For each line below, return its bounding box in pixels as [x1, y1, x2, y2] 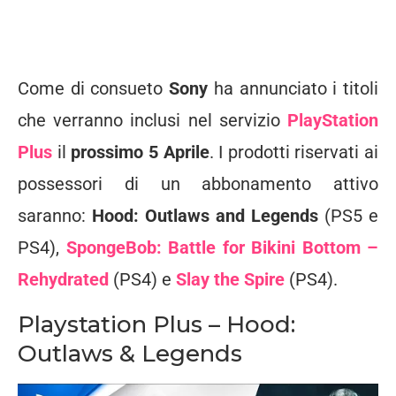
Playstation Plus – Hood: [18, 310, 295, 339]
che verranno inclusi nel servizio [18, 110, 287, 132]
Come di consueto [18, 78, 170, 100]
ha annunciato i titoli [208, 78, 379, 100]
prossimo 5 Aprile [71, 141, 209, 164]
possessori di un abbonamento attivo [18, 173, 378, 195]
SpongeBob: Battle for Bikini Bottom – [65, 237, 378, 259]
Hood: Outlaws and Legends [92, 205, 318, 227]
